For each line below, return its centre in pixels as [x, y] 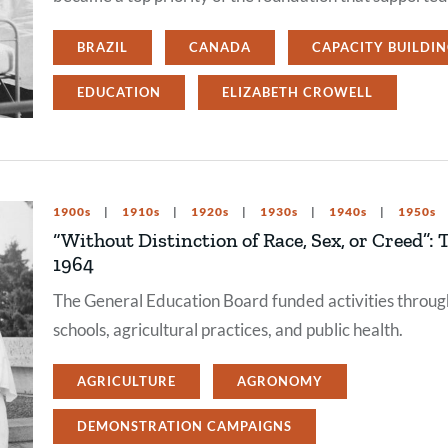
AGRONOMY [280, 381]
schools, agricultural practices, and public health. [228, 329]
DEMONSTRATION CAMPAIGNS [184, 426]
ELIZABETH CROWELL [297, 92]
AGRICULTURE [126, 381]
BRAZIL [102, 47]
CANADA [220, 47]
